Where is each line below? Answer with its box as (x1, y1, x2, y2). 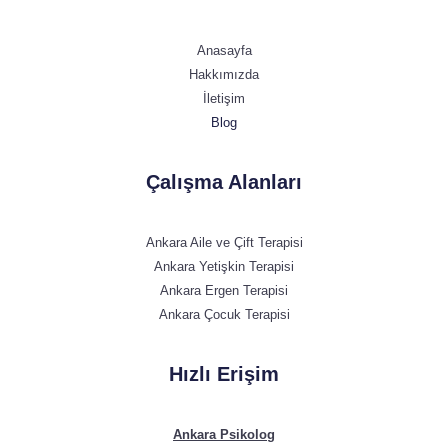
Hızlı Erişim (169, 363, 279, 386)
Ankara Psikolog (173, 426, 275, 442)
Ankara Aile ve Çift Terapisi (145, 235, 303, 251)
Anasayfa (196, 43, 252, 59)
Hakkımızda (189, 67, 259, 83)
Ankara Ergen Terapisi (160, 283, 288, 299)
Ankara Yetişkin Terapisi (154, 259, 294, 275)
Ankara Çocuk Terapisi (158, 307, 290, 323)
